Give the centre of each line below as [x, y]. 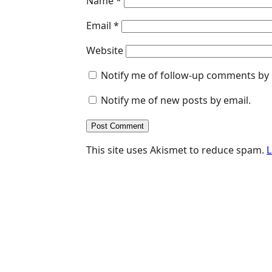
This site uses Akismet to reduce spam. [176, 150]
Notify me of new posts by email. [176, 100]
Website [105, 50]
